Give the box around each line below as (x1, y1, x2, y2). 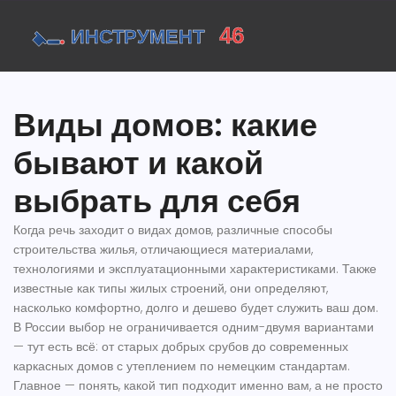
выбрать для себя (13, 179, 301, 224)
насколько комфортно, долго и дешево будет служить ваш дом (13, 299, 376, 316)
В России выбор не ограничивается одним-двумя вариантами (13, 318, 374, 336)
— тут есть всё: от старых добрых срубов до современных (13, 338, 348, 355)
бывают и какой (13, 141, 263, 186)
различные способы (217, 221, 332, 239)
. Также (336, 260, 377, 278)
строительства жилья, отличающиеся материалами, (13, 240, 313, 258)
